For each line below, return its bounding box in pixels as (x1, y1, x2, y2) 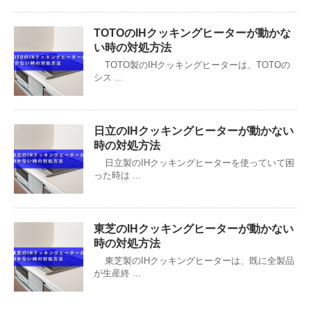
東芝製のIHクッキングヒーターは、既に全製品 (94, 255, 294, 266)
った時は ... (94, 169, 141, 180)
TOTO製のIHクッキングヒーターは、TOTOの (94, 59, 290, 70)
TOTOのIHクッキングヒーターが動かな (94, 26, 291, 39)
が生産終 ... (94, 267, 141, 278)
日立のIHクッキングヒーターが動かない (94, 124, 294, 137)
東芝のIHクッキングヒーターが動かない (94, 222, 294, 235)
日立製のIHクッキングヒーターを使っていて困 (94, 157, 294, 168)
